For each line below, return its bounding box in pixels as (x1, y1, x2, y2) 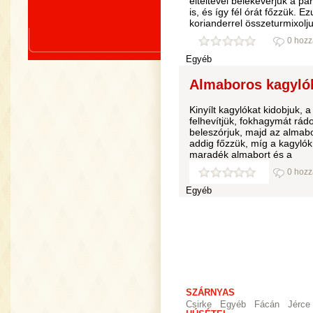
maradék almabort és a (189, 149, 292, 160)
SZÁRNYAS (186, 288, 235, 298)
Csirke (186, 300, 212, 310)
